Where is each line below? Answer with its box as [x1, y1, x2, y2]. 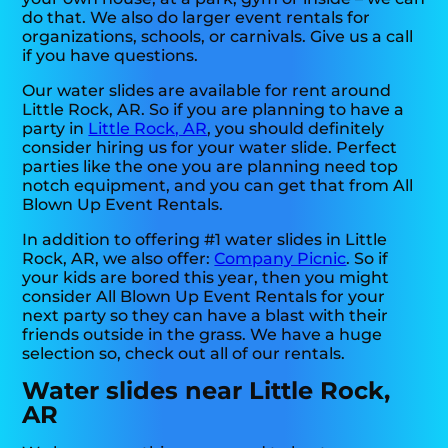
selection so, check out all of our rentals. [22, 343, 346, 363]
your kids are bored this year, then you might [22, 267, 390, 287]
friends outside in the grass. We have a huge [22, 324, 383, 344]
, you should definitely [207, 118, 385, 138]
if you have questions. [22, 45, 199, 65]
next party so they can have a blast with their [22, 305, 389, 325]
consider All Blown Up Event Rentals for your [22, 286, 386, 306]
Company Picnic [214, 248, 347, 268]
